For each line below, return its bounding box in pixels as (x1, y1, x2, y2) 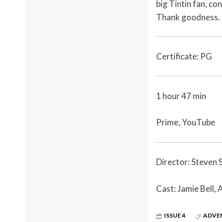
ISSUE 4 (164, 212, 185, 220)
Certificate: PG (156, 51, 212, 61)
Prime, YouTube (156, 117, 215, 128)
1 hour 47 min (156, 90, 206, 101)
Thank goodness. (156, 11, 220, 22)
